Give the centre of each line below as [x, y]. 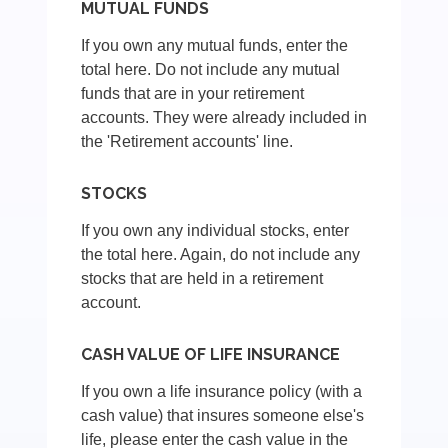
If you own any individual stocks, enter [215, 231]
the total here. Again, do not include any [221, 255]
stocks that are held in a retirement [202, 279]
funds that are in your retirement [193, 94]
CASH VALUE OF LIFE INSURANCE [211, 355]
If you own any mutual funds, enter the [215, 46]
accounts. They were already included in [224, 118]
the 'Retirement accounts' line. [187, 142]
